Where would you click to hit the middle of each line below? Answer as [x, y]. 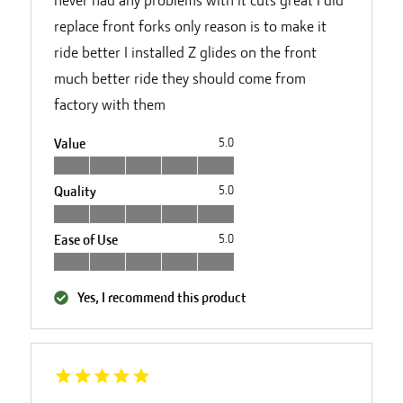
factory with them [109, 104]
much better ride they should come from [179, 78]
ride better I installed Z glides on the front [185, 52]
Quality [75, 192]
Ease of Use [85, 240]
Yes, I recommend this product [161, 298]
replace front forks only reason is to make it [190, 26]
